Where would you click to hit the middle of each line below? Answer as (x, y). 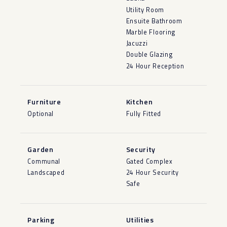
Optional (41, 113)
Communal (44, 161)
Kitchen (139, 101)
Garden (41, 149)
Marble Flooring (150, 32)
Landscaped (46, 173)
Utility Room (145, 10)
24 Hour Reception (155, 66)
